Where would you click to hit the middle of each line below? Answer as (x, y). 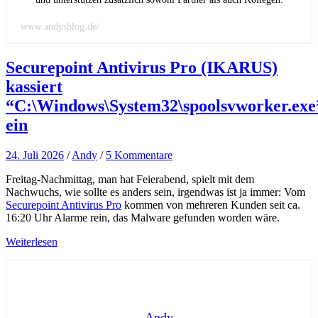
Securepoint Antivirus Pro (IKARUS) (142, 67)
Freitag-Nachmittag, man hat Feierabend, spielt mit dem (130, 179)
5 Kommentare (139, 155)
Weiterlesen (32, 241)
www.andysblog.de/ (60, 26)
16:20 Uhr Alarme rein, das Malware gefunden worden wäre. (143, 217)
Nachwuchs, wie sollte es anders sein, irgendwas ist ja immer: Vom (155, 192)
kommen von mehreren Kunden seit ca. (211, 204)
